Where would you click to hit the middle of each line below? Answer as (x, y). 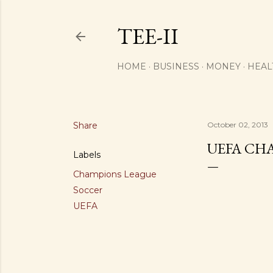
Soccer (88, 190)
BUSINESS (176, 66)
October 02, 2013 (238, 125)
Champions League (115, 174)
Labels (87, 155)
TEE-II (148, 36)
